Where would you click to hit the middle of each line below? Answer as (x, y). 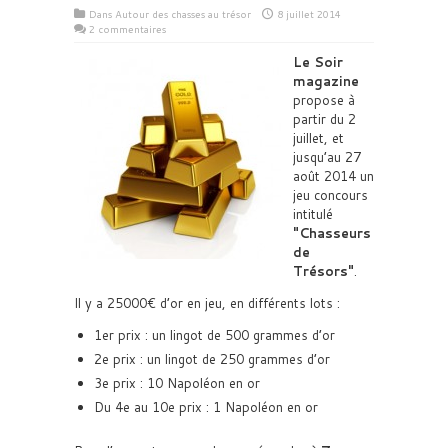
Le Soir (318, 62)
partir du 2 (324, 119)
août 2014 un (333, 176)
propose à (324, 100)
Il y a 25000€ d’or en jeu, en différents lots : (207, 303)
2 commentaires (127, 29)
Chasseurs (335, 233)
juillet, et (318, 138)
